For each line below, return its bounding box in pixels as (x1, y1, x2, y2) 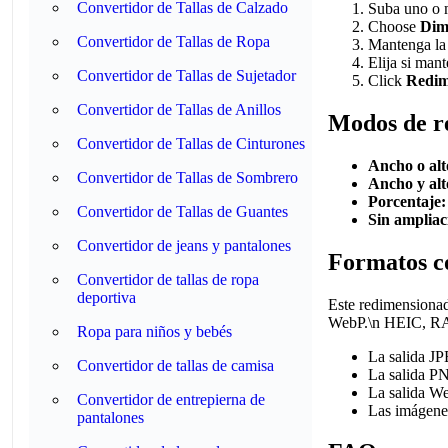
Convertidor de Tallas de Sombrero (77, 169, 298, 186)
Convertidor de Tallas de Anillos (77, 101, 281, 118)
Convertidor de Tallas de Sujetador (77, 67, 296, 84)
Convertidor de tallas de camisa (77, 357, 274, 374)
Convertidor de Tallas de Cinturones (77, 135, 305, 152)
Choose (368, 17, 420, 35)
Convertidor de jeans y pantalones (77, 237, 291, 254)
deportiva (77, 289, 136, 306)
